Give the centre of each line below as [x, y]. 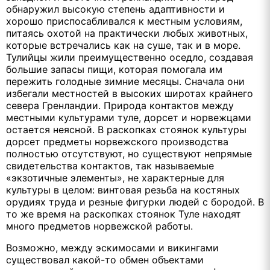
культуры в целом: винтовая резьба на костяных [123, 190]
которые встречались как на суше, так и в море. [123, 45]
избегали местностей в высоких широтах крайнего [130, 93]
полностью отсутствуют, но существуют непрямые [129, 153]
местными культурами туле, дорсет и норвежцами [129, 117]
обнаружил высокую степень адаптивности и [115, 9]
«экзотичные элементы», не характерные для [115, 177]
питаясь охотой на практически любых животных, [127, 33]
